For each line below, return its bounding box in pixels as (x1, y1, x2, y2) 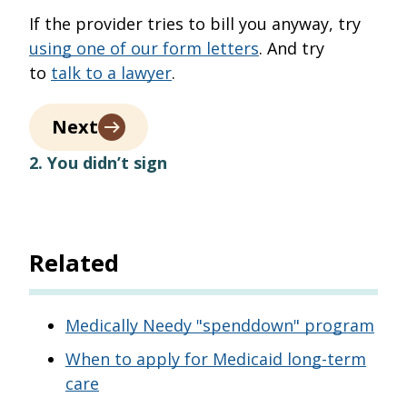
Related (29, 246, 119, 279)
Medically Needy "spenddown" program (65, 313, 374, 336)
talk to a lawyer (51, 61, 172, 84)
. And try (259, 36, 324, 59)
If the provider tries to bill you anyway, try (29, 12, 361, 35)
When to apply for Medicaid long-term (65, 347, 366, 370)
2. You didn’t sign (29, 151, 167, 174)
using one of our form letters (29, 36, 259, 59)
